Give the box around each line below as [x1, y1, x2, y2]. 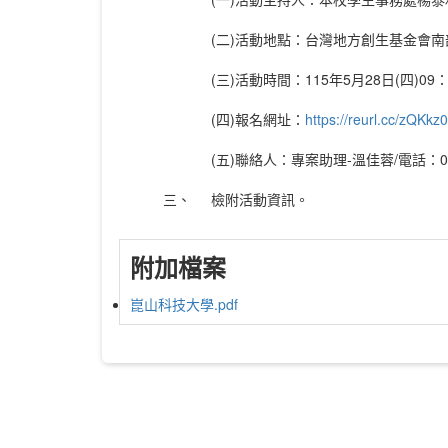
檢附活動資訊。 [210, 188, 309, 209]
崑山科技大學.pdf [129, 293, 238, 314]
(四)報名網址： [210, 108, 305, 129]
